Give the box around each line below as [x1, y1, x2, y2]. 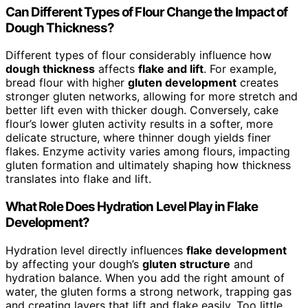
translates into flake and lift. [5, 172, 151, 186]
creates [236, 76, 278, 90]
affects [95, 62, 138, 76]
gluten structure [142, 256, 230, 271]
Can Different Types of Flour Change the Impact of [5, 3, 288, 20]
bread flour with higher [5, 76, 128, 90]
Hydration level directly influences [5, 243, 186, 257]
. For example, [203, 62, 276, 76]
